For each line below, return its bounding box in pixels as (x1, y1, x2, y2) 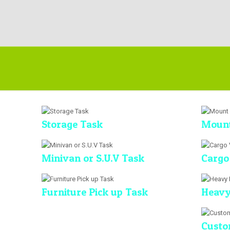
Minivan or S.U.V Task (42, 152, 145, 164)
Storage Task (42, 118, 103, 130)
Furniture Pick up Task (42, 186, 148, 198)
